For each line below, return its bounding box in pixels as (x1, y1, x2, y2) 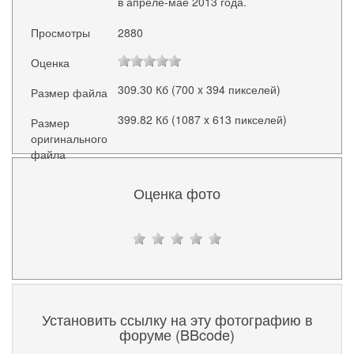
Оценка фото (134, 183, 220, 204)
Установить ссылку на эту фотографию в (41, 308, 313, 330)
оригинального (31, 130, 108, 147)
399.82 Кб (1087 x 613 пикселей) (117, 111, 287, 128)
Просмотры (31, 24, 91, 40)
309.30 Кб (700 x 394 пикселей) (117, 81, 281, 97)
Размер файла (31, 84, 108, 100)
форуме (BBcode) (119, 323, 235, 345)
